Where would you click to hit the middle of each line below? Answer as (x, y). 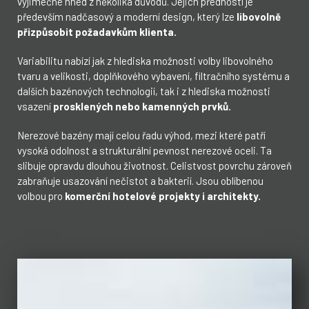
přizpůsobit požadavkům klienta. (97, 31)
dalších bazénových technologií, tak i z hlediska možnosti (144, 91)
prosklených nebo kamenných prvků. (142, 106)
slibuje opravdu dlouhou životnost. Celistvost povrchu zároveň (154, 165)
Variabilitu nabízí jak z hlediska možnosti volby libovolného (145, 60)
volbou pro (41, 196)
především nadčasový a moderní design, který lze (127, 16)
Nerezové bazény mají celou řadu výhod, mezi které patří (141, 135)
